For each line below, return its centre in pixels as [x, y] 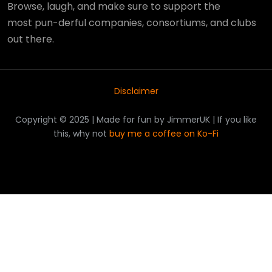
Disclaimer [136, 91]
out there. [31, 39]
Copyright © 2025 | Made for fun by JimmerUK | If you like [136, 120]
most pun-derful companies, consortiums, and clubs [132, 23]
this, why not [81, 134]
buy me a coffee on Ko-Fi [164, 134]
